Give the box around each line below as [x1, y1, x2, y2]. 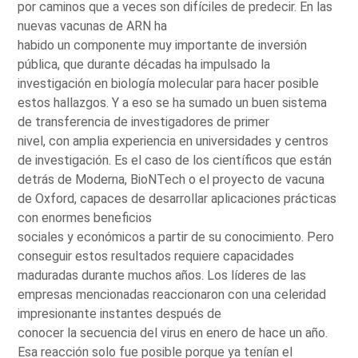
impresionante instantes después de [18, 305, 222, 321]
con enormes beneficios [18, 209, 153, 225]
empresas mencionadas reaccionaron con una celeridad [18, 286, 327, 302]
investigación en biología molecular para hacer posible [18, 75, 320, 91]
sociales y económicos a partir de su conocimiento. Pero [18, 229, 335, 245]
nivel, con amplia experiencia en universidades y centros [18, 133, 329, 149]
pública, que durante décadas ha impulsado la [18, 56, 271, 72]
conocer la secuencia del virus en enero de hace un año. [18, 324, 328, 340]
